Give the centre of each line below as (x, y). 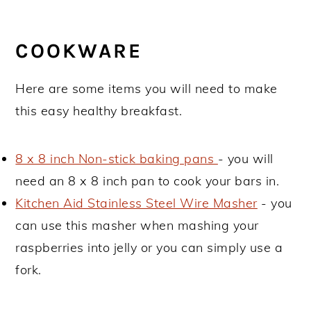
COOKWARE (79, 50)
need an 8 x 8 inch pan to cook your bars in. (148, 180)
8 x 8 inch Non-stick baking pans (117, 158)
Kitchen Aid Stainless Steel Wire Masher (136, 203)
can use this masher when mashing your (137, 225)
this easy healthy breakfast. (99, 110)
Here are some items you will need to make (146, 88)
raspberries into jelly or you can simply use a (149, 247)
